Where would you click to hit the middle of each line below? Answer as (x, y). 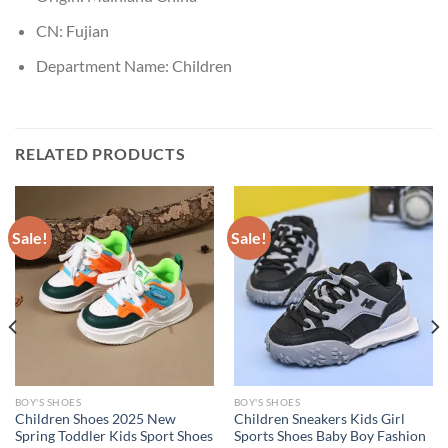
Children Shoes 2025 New (95, 418)
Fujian (87, 30)
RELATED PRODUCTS (100, 154)
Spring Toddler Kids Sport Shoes (113, 435)
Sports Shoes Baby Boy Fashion (329, 435)
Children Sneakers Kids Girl (319, 418)
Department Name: (103, 65)
